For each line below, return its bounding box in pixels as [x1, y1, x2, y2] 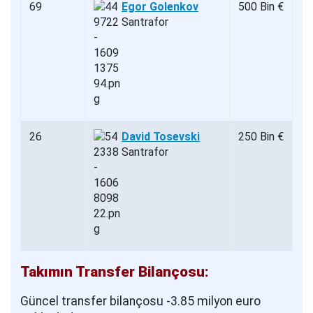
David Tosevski [122, 130, 200, 144]
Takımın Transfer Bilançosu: [20, 263, 209, 281]
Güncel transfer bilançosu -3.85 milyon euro [20, 294, 261, 309]
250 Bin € [238, 130, 284, 144]
